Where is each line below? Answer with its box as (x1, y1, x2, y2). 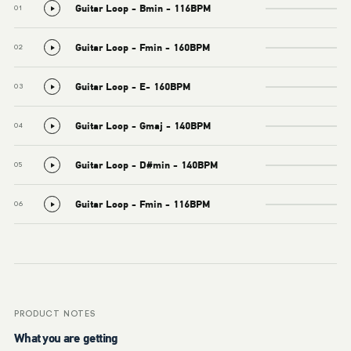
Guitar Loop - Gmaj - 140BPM (75, 119, 211, 132)
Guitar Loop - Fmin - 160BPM (75, 41, 210, 53)
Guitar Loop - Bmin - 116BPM (75, 2, 211, 14)
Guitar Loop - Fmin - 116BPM (75, 197, 210, 210)
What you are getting (14, 330, 118, 346)
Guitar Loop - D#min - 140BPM (75, 158, 218, 171)
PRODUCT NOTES (14, 310, 96, 319)
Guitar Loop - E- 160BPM (75, 80, 190, 92)
